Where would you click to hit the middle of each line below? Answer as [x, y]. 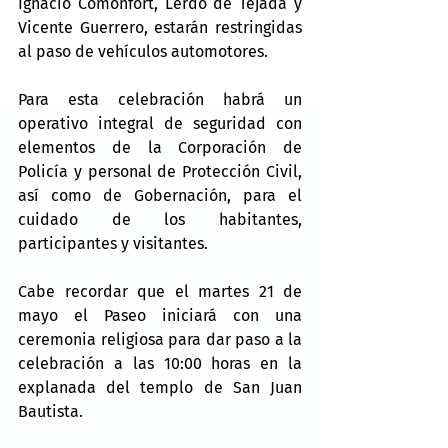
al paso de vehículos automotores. [143, 52]
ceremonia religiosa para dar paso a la [160, 340]
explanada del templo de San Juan [160, 388]
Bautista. [50, 412]
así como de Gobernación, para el [160, 196]
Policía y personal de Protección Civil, [160, 172]
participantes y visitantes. [113, 244]
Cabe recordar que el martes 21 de [160, 292]
